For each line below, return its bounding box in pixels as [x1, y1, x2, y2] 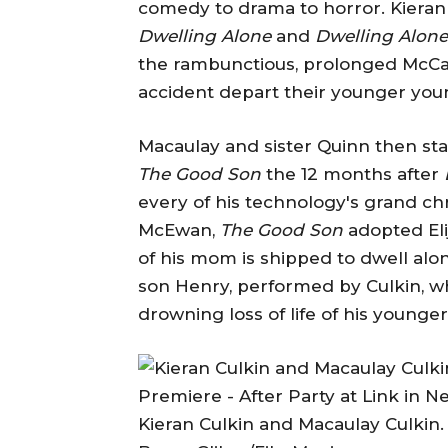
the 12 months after [266, 163, 444, 184]
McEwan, [138, 219, 220, 240]
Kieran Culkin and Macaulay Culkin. [138, 413, 444, 434]
